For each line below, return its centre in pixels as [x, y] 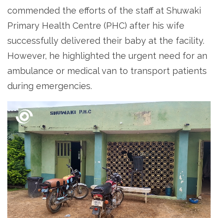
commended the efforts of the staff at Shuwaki [104, 10]
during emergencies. [50, 86]
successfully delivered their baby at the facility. [106, 40]
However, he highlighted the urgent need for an [107, 55]
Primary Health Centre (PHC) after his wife [96, 25]
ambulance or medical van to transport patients [107, 71]
